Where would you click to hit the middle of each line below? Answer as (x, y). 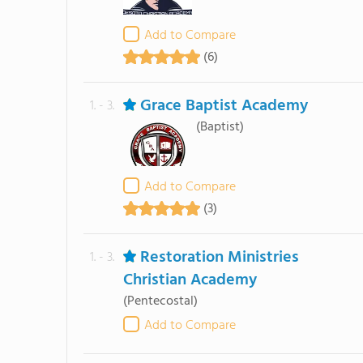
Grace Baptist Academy (224, 106)
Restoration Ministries (219, 258)
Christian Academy (190, 280)
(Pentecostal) (160, 301)
